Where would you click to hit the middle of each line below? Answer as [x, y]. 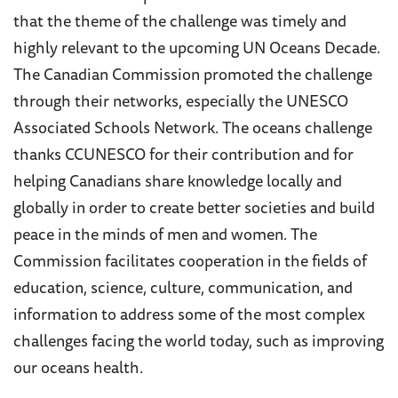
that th [38, 23]
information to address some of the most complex [189, 316]
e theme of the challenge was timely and [205, 23]
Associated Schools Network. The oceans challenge [193, 129]
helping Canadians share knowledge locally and [178, 183]
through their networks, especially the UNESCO [181, 103]
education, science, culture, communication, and [183, 289]
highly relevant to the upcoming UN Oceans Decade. [197, 49]
